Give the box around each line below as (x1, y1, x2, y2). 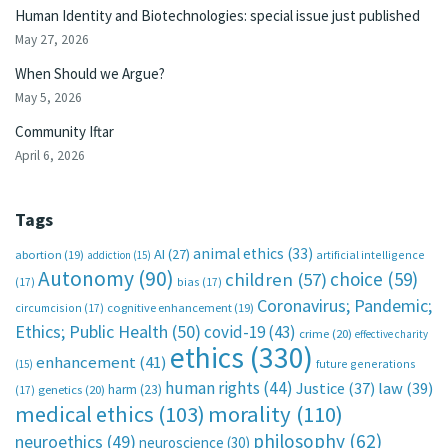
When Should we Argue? (15, 64, 165, 84)
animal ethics (193, 244, 284, 264)
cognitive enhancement (107, 300, 232, 316)
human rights (165, 377, 260, 400)
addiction (87, 248, 131, 263)
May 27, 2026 (15, 31, 89, 49)
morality (208, 400, 291, 429)
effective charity (355, 327, 428, 342)
